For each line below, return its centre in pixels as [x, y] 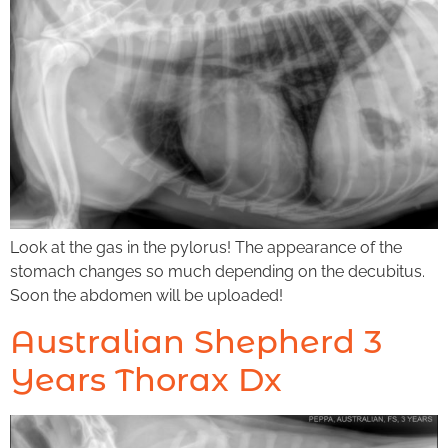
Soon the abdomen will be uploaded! [146, 296]
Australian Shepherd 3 [196, 341]
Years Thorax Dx [146, 379]
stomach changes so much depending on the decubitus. [217, 272]
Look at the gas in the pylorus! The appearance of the [206, 248]
